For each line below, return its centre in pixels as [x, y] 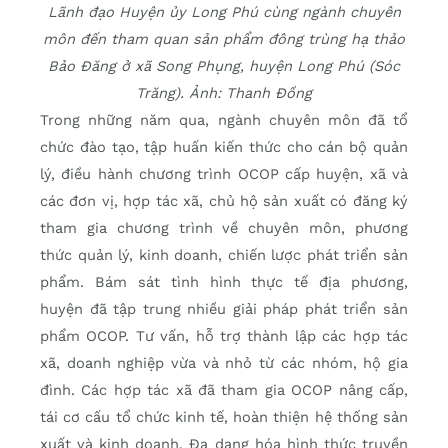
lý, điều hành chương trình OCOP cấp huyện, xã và [224, 174]
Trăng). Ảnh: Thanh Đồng [224, 93]
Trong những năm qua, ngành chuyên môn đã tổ [224, 120]
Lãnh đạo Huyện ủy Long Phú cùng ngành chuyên [224, 12]
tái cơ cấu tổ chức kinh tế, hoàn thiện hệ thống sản [224, 417]
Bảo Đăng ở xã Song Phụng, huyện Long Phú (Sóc [224, 66]
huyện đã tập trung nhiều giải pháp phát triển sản [224, 309]
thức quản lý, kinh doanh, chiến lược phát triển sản [224, 255]
